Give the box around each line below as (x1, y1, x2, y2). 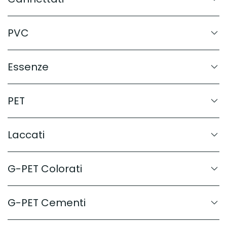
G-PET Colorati (8, 161, 82, 176)
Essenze (8, 59, 49, 74)
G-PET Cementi (8, 195, 86, 210)
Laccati (8, 127, 45, 142)
